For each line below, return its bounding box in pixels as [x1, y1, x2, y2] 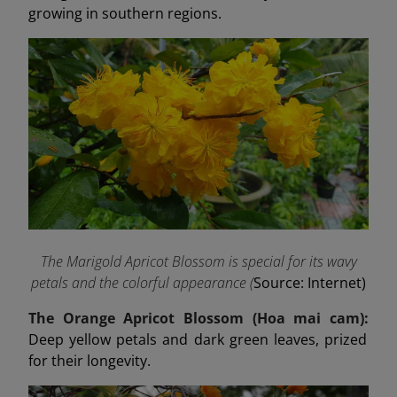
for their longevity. [28, 351, 151, 371]
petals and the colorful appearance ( [31, 273, 253, 293]
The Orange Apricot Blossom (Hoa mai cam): [28, 308, 369, 329]
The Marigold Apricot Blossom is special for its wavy [40, 252, 357, 272]
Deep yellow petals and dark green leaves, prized [28, 330, 367, 350]
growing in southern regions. [28, 4, 222, 24]
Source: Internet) [253, 273, 366, 293]
